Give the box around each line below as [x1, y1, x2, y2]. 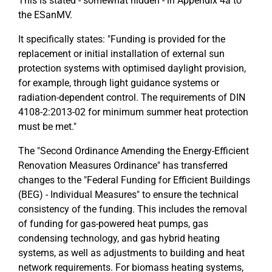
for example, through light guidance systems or [18, 77, 219, 89]
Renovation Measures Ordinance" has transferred [18, 160, 228, 171]
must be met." [18, 121, 76, 132]
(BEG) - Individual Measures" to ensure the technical [18, 189, 239, 200]
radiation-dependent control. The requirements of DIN [18, 92, 245, 103]
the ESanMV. [18, 9, 72, 21]
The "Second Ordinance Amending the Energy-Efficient [18, 145, 249, 157]
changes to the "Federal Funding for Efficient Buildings [18, 174, 250, 186]
